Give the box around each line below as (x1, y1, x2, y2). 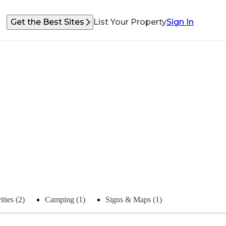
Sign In (166, 17, 194, 27)
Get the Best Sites (11, 17, 84, 27)
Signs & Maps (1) (105, 195, 162, 204)
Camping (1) (45, 195, 85, 204)
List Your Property (93, 17, 166, 27)
